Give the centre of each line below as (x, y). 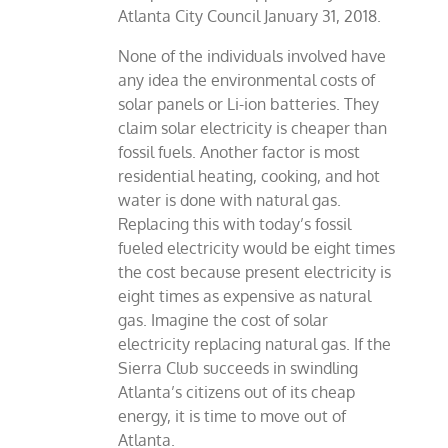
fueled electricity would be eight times (257, 248)
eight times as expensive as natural (245, 296)
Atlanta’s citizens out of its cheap (237, 392)
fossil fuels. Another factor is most (239, 152)
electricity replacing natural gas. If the (255, 344)
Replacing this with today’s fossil (235, 224)
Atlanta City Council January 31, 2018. (250, 16)
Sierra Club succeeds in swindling (238, 368)
